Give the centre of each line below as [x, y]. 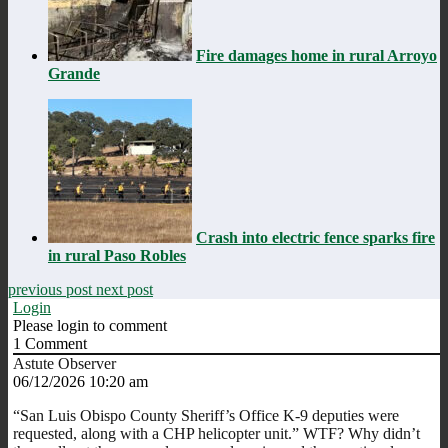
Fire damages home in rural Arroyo [316, 55]
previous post [52, 289]
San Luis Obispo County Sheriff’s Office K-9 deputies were [209, 415]
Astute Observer [64, 363]
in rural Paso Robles [117, 255]
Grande [74, 73]
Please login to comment [90, 325]
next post [124, 289]
